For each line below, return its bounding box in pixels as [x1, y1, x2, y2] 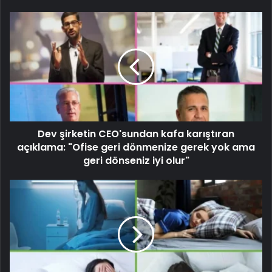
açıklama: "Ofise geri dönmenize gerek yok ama [17, 140, 255, 154]
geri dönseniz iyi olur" [83, 153, 189, 168]
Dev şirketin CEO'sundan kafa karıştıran [38, 126, 234, 141]
